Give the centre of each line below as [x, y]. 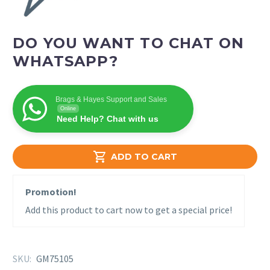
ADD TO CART [144, 157]
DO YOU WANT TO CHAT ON [129, 43]
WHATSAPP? [65, 61]
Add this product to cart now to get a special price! [129, 210]
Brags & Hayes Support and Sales [111, 100]
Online [68, 109]
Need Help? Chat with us [108, 119]
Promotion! [51, 192]
